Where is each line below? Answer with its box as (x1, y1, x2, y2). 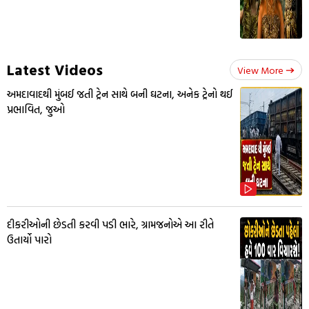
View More (237, 63, 283, 78)
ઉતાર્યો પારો (7, 232, 52, 248)
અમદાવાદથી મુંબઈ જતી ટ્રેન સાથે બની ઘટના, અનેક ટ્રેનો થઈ (7, 86, 232, 103)
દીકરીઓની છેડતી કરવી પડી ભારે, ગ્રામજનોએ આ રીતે (7, 217, 214, 233)
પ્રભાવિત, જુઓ (7, 101, 65, 118)
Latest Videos (7, 58, 103, 81)
